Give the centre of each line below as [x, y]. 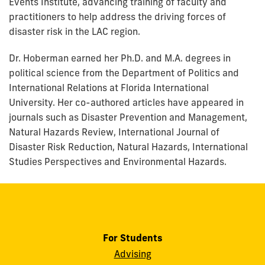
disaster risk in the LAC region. [75, 31]
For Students [132, 237]
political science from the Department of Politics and [124, 72]
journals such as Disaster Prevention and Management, [128, 117]
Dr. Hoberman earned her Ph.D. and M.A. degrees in [120, 58]
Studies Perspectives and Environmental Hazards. [118, 161]
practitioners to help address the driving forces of [117, 16]
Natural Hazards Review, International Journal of [114, 132]
